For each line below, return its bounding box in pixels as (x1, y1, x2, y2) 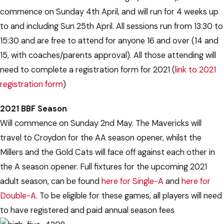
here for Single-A (101, 176, 163, 187)
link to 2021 (175, 64, 216, 75)
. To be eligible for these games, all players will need (36, 190, 222, 201)
